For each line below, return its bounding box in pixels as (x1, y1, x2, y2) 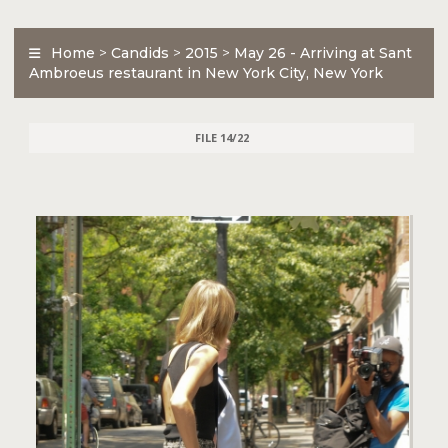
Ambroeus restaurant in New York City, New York (29, 64, 383, 82)
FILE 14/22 (194, 130, 249, 145)
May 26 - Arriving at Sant (234, 44, 412, 62)
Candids (111, 44, 169, 62)
